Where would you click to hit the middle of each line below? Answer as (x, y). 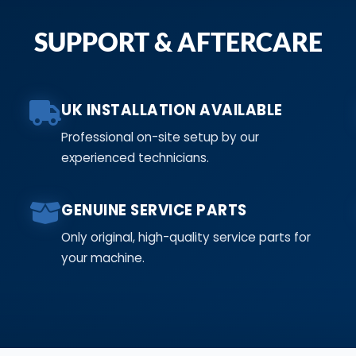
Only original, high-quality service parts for (186, 237)
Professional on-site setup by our (161, 137)
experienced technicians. (135, 157)
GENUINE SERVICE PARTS (154, 210)
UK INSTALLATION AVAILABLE (172, 110)
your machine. (103, 257)
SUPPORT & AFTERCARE (178, 41)
